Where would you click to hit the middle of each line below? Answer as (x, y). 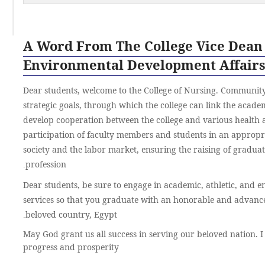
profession (46, 164)
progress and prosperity (71, 247)
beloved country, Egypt (71, 214)
